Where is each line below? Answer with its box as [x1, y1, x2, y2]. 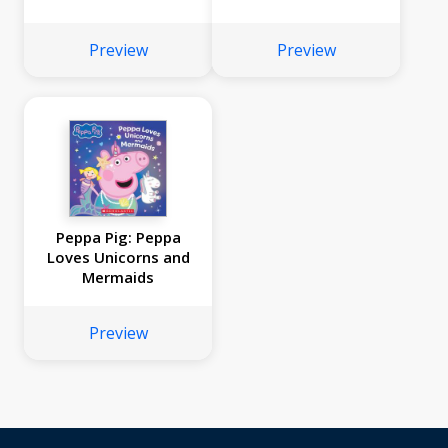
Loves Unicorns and [46, 247, 190, 268]
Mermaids [82, 267, 154, 288]
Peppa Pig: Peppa [55, 227, 181, 248]
